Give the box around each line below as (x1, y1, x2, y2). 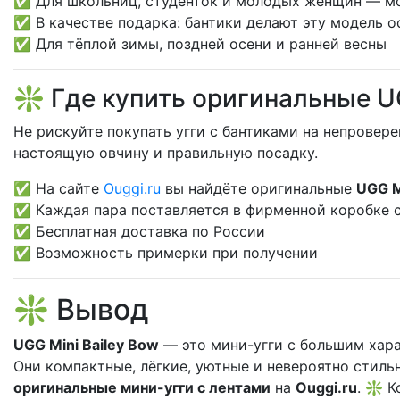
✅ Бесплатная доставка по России (13, 222, 265, 240)
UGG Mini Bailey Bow (13, 336, 159, 354)
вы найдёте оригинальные (161, 179, 356, 197)
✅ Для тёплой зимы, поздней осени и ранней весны (13, 35, 387, 53)
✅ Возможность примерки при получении (13, 244, 318, 262)
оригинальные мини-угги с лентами (13, 379, 271, 396)
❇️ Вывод (13, 292, 148, 327)
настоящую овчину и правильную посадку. (13, 144, 318, 162)
